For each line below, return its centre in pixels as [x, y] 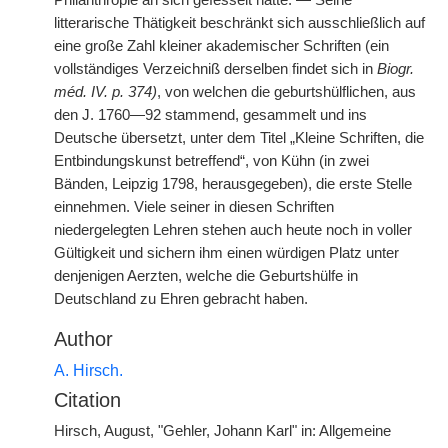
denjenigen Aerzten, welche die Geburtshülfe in [206, 276]
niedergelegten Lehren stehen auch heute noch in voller [233, 230]
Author [83, 339]
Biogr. [395, 69]
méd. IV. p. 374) [105, 92]
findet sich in [334, 69]
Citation [87, 400]
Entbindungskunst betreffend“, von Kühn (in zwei [211, 161]
